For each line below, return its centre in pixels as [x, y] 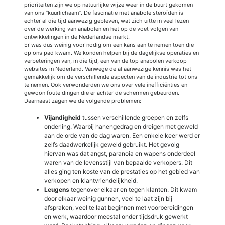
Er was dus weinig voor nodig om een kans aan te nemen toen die [109, 44]
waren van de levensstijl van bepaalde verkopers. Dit [118, 162]
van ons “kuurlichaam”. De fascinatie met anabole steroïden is [104, 12]
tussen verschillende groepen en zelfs [135, 117]
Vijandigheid [63, 117]
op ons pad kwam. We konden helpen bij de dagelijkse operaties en [111, 52]
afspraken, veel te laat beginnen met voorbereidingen [119, 207]
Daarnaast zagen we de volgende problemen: [83, 101]
